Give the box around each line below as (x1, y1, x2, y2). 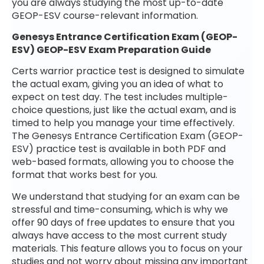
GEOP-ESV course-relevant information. (12, 8, 198, 22)
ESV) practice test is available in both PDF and (12, 142, 226, 156)
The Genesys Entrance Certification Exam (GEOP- (12, 129, 243, 143)
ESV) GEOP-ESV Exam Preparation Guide (12, 42, 211, 57)
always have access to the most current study (12, 228, 227, 242)
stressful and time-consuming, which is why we (12, 202, 228, 216)
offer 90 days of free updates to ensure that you (12, 215, 235, 229)
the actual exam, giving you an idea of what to (12, 77, 223, 91)
